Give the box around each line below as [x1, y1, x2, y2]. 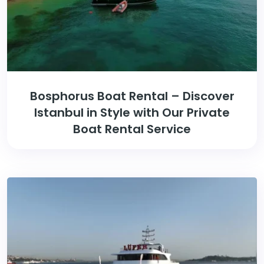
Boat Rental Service [73, 121, 191, 138]
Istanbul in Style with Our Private [34, 104, 230, 121]
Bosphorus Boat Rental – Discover [29, 88, 235, 105]
